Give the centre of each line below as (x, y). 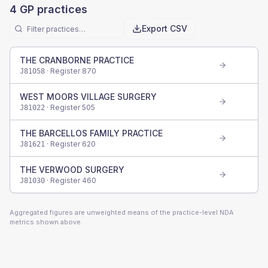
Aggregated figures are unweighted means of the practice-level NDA (122, 212)
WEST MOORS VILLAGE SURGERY (88, 97)
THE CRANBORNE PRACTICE (77, 60)
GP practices (52, 9)
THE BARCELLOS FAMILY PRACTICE (91, 133)
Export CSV (165, 28)
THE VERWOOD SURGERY (72, 170)
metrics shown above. (46, 222)
